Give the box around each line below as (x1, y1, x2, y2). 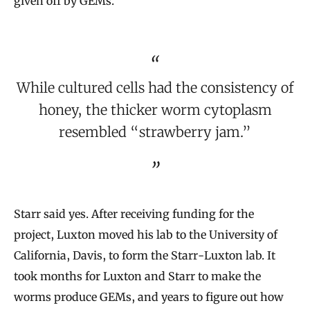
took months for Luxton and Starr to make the (14, 268, 261, 283)
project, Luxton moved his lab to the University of (14, 227, 277, 241)
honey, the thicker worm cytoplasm (38, 100, 272, 118)
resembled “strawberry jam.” (59, 122, 251, 140)
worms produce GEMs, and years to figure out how (14, 289, 284, 304)
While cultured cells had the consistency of (17, 78, 293, 96)
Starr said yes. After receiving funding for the (14, 206, 254, 221)
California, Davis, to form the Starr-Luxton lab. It (14, 248, 275, 262)
